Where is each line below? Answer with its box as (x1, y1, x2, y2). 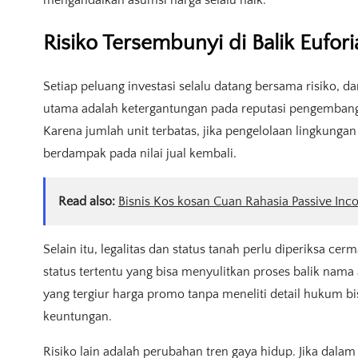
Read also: (58, 194, 115, 209)
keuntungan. (43, 309, 112, 324)
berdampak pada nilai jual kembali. (43, 146, 237, 161)
